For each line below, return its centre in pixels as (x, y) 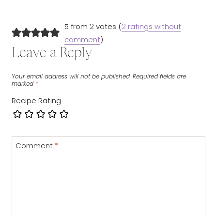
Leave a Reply (52, 54)
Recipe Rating (36, 101)
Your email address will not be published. (71, 77)
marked (23, 84)
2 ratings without (151, 27)
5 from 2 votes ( (93, 27)
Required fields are (159, 77)
